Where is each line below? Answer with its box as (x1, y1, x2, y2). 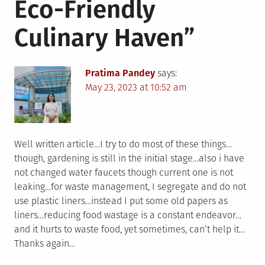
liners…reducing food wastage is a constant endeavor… (14, 209, 241, 221)
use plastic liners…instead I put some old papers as (14, 195, 228, 207)
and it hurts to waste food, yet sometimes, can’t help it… (14, 224, 245, 235)
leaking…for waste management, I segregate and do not (14, 181, 246, 193)
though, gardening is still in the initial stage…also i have (14, 153, 244, 164)
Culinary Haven (14, 23, 184, 53)
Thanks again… (14, 238, 75, 250)
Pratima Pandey (85, 67, 155, 79)
